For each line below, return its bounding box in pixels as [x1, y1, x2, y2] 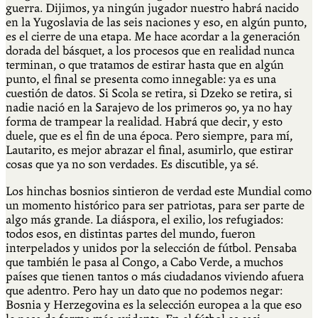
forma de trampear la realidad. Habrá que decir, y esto [6, 114, 283, 128]
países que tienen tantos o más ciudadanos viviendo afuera [6, 269, 304, 283]
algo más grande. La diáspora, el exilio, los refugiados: [6, 212, 283, 226]
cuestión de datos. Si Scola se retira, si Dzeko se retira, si [6, 86, 292, 100]
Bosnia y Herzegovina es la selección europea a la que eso [6, 297, 302, 312]
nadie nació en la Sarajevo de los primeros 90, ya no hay [6, 100, 292, 114]
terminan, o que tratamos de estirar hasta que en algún [6, 57, 284, 72]
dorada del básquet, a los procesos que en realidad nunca [6, 43, 295, 57]
